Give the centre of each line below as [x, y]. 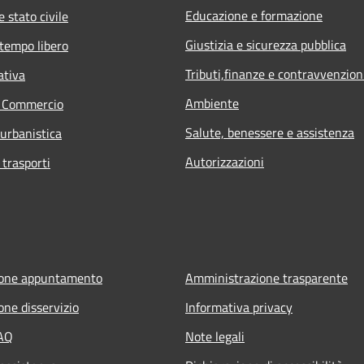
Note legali [215, 336]
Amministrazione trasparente [266, 277]
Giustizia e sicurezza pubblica [266, 44]
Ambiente [212, 103]
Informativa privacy [239, 307]
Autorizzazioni [225, 161]
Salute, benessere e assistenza [270, 132]
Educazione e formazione [254, 15]
